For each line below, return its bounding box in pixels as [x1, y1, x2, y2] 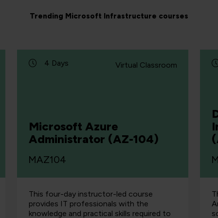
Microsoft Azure [28, 119, 118, 134]
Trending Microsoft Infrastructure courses [30, 12, 188, 20]
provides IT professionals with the [28, 199, 148, 209]
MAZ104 [28, 154, 66, 166]
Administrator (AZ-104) [28, 132, 159, 146]
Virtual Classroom [115, 60, 178, 70]
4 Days [44, 58, 69, 68]
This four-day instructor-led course [28, 189, 153, 199]
